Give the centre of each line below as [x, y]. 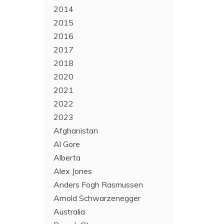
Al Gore [67, 144]
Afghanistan [76, 130]
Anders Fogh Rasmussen [98, 184]
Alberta [67, 157]
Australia [69, 211]
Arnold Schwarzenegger [97, 198]
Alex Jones [73, 171]
